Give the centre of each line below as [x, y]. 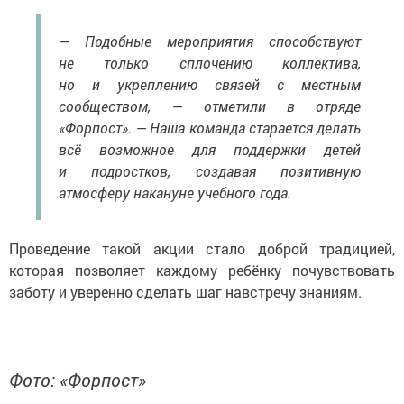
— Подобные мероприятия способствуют [210, 41]
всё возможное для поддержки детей [210, 149]
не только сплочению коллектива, [210, 62]
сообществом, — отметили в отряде [210, 106]
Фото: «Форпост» [78, 379]
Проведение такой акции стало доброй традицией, [202, 248]
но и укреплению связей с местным [210, 84]
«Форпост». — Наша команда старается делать [210, 127]
